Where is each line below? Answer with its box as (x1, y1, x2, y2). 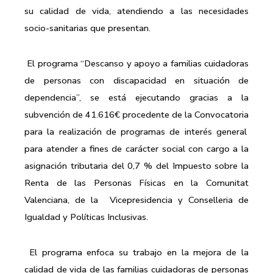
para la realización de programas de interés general (24, 125, 247, 138)
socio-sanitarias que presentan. (24, 21, 151, 34)
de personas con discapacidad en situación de (24, 74, 249, 87)
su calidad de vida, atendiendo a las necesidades (24, 4, 249, 17)
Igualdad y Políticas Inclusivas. (24, 210, 148, 223)
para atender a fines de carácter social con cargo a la (24, 142, 249, 155)
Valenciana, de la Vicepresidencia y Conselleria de (24, 193, 249, 206)
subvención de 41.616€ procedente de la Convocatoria (24, 108, 249, 121)
